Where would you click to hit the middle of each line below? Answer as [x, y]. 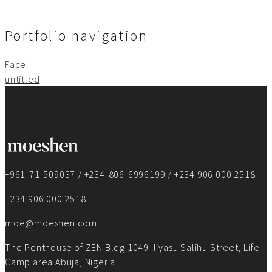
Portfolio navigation [76, 36]
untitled [22, 79]
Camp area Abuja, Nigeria [60, 262]
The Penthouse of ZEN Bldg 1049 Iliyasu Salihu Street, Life [132, 247]
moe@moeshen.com [51, 223]
